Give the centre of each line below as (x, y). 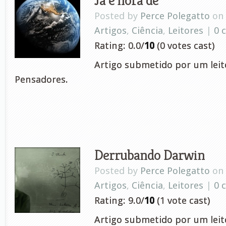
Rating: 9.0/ (119, 201)
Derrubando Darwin (150, 155)
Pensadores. (41, 79)
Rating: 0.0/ (119, 46)
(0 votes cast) (184, 46)
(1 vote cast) (182, 201)
